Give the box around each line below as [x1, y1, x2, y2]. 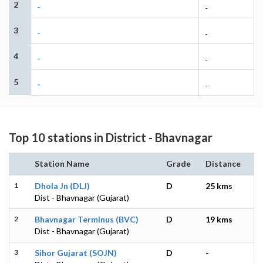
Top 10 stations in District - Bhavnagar [9, 130, 213, 144]
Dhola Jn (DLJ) [35, 180, 90, 191]
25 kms [205, 180, 232, 191]
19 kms [205, 214, 232, 224]
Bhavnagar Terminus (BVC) [35, 214, 139, 224]
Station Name [35, 158, 89, 168]
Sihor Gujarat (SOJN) [35, 247, 117, 258]
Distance [205, 158, 241, 168]
